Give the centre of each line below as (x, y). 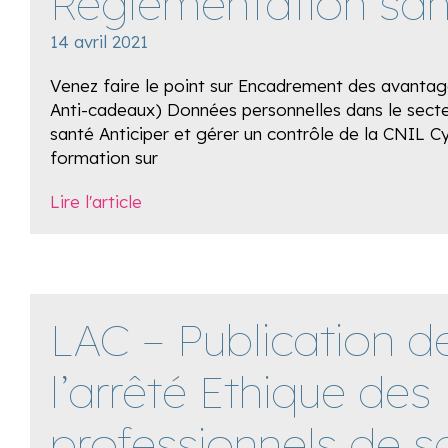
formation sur (104, 157)
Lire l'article (96, 201)
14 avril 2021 (99, 41)
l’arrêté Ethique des (240, 391)
